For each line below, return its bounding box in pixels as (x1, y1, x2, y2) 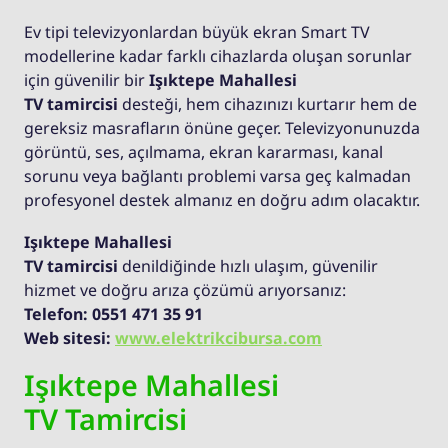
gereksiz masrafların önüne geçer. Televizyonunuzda (24, 117, 420, 140)
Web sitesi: (24, 327, 115, 350)
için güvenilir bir (24, 69, 149, 92)
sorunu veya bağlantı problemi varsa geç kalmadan (24, 165, 411, 188)
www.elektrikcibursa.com (115, 327, 322, 350)
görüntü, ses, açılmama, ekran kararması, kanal (24, 141, 383, 164)
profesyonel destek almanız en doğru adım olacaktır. (24, 189, 420, 212)
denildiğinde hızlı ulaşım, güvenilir (118, 255, 378, 278)
